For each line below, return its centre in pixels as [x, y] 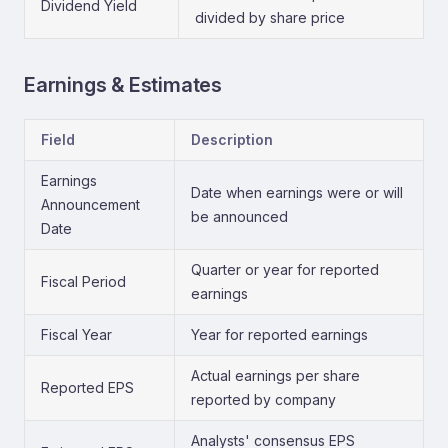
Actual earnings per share [275, 375]
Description [232, 139]
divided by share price [270, 17]
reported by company [263, 399]
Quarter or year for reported [285, 269]
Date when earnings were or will [297, 192]
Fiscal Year [76, 334]
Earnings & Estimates [123, 85]
